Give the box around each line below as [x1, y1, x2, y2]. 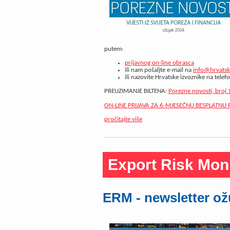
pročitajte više [104, 116, 142, 123]
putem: [104, 45, 123, 52]
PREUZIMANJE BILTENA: [104, 88, 168, 95]
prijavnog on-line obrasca [125, 60, 194, 67]
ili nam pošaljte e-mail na [125, 67, 193, 74]
